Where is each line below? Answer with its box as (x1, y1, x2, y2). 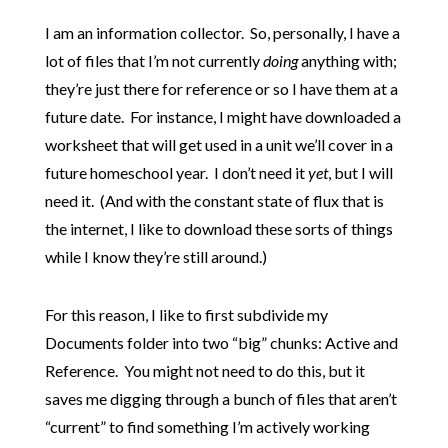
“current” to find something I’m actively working (44, 417, 370, 437)
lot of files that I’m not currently (44, 51, 263, 71)
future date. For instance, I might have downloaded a (44, 107, 401, 127)
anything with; (297, 51, 397, 71)
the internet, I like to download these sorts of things (44, 219, 393, 239)
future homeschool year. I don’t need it (44, 163, 308, 183)
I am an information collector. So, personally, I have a (44, 23, 400, 43)
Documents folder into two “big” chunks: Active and (44, 333, 398, 353)
